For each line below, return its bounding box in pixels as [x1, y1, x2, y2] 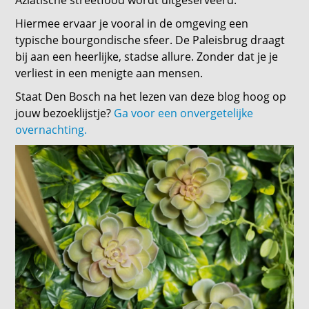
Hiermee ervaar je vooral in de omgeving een [15, 16, 249, 32]
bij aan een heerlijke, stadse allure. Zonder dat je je [15, 49, 279, 65]
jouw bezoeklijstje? [15, 106, 114, 121]
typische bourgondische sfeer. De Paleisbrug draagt [15, 32, 286, 48]
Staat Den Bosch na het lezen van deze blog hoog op [15, 89, 287, 105]
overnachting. [15, 122, 88, 138]
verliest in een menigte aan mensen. [15, 66, 203, 81]
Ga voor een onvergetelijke [114, 106, 254, 121]
